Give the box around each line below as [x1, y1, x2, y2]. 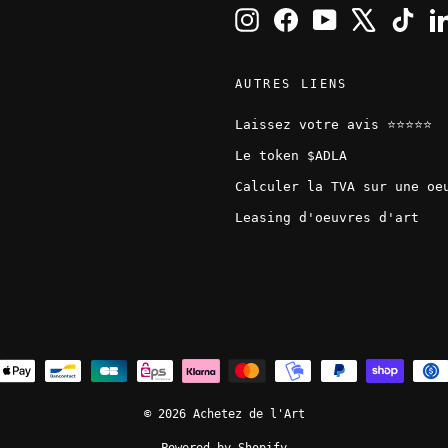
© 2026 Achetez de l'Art [143, 407, 305, 422]
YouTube [336, 8, 392, 24]
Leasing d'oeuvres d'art [235, 210, 419, 226]
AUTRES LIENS [235, 76, 348, 91]
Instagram [258, 8, 330, 24]
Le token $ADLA [235, 147, 347, 163]
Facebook [297, 8, 361, 24]
